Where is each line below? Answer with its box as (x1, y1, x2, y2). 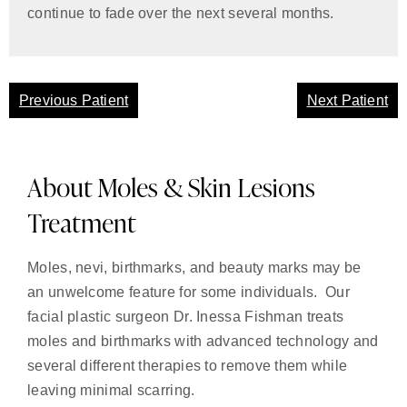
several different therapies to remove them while (27, 358, 348, 374)
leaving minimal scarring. (27, 382, 195, 399)
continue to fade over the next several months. (27, 5, 334, 21)
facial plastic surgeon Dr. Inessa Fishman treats (27, 309, 344, 325)
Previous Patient (19, 93, 129, 109)
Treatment (27, 205, 136, 241)
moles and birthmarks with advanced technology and (27, 333, 379, 350)
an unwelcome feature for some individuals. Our (27, 284, 351, 301)
